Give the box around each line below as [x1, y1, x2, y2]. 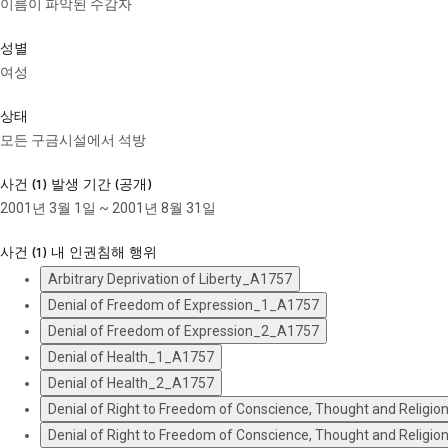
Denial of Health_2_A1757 [48, 375, 214, 391]
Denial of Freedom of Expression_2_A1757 [48, 323, 319, 339]
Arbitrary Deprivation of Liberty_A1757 [48, 271, 292, 287]
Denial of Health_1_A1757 [48, 349, 214, 365]
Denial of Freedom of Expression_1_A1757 [48, 297, 319, 313]
